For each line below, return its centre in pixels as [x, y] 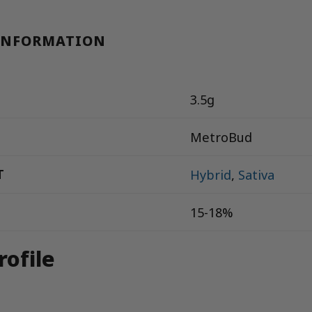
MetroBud [221, 137]
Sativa [256, 174]
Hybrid [211, 174]
